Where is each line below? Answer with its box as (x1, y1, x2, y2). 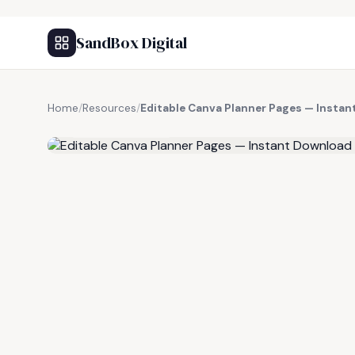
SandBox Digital (76, 32, 187, 54)
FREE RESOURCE (85, 120, 167, 132)
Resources (82, 101, 136, 115)
